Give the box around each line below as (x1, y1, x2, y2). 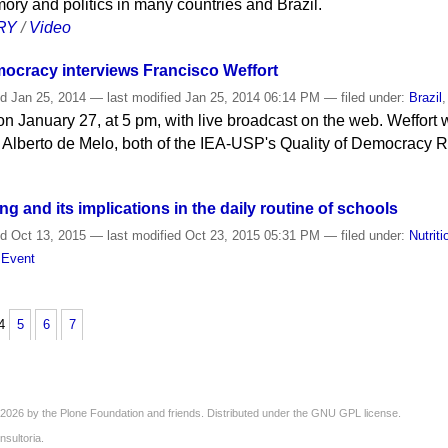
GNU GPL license (311, 406, 398, 419)
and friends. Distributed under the (144, 406, 311, 419)
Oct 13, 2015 (7, 228, 91, 244)
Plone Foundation (60, 406, 144, 419)
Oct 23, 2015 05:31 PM (181, 228, 325, 244)
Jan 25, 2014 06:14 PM (181, 89, 325, 105)
